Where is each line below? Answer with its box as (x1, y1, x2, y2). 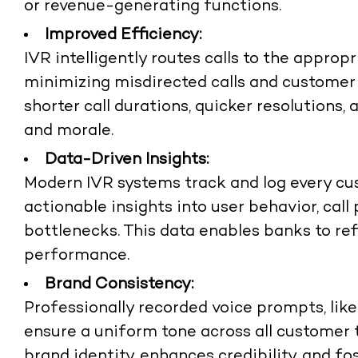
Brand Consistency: (45, 276, 194, 294)
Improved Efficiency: (45, 27, 202, 45)
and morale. (24, 123, 114, 141)
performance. (24, 248, 130, 265)
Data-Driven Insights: (45, 152, 209, 169)
